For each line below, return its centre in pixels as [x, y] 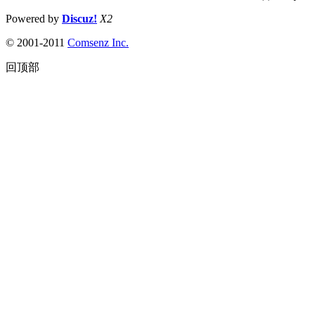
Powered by [34, 18]
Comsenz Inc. [98, 42]
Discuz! [79, 18]
